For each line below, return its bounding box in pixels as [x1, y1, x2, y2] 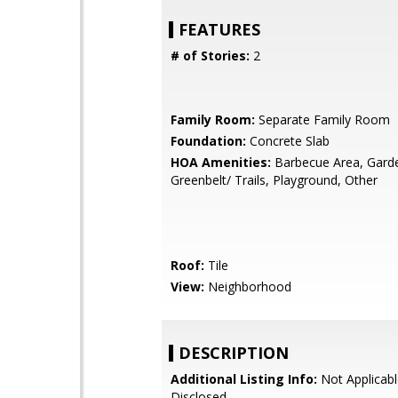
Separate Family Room [255, 111, 390, 128]
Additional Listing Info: [171, 370, 317, 387]
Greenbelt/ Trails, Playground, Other [171, 171, 378, 188]
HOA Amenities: [171, 154, 271, 171]
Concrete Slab [246, 132, 330, 149]
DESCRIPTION [179, 342, 289, 363]
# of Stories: [171, 47, 250, 64]
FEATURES [179, 19, 260, 40]
